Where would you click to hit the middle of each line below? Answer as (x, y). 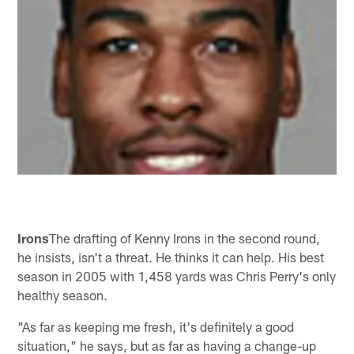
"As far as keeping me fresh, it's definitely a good (156, 327)
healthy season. (63, 295)
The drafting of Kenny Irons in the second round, (185, 238)
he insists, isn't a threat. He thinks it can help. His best (171, 257)
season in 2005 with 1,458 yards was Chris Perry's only (177, 276)
